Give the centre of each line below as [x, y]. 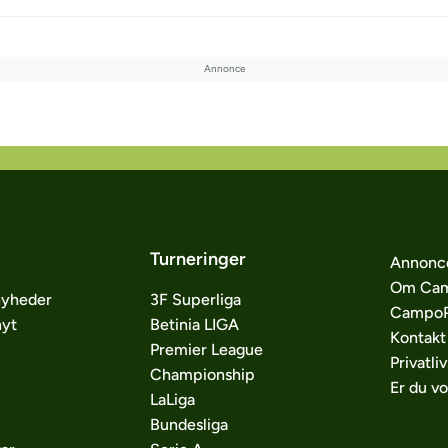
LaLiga [172, 399]
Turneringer [197, 259]
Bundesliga [188, 424]
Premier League [206, 349]
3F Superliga [195, 299]
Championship [202, 374]
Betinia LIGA [194, 324]
